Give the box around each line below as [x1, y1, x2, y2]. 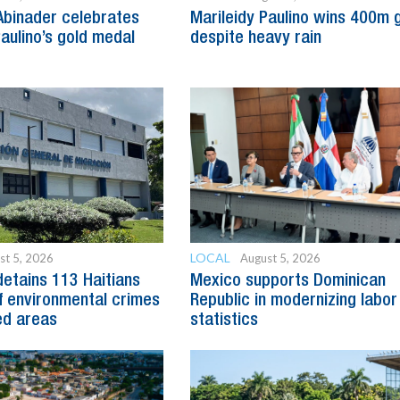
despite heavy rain [190, 30, 322, 47]
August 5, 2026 [240, 251, 321, 266]
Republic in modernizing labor [190, 293, 398, 310]
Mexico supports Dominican [190, 273, 387, 290]
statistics [190, 312, 259, 329]
